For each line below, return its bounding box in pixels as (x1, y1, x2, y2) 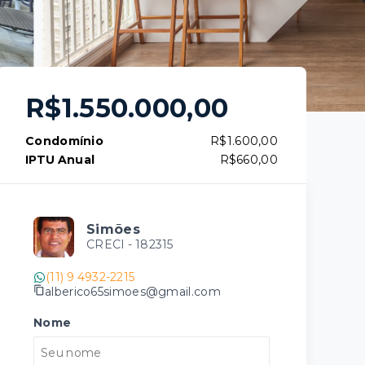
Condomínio (25, 134, 103, 148)
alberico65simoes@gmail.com (45, 284, 221, 299)
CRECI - (86, 237, 135, 252)
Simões (86, 222, 140, 237)
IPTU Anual (25, 152, 95, 167)
